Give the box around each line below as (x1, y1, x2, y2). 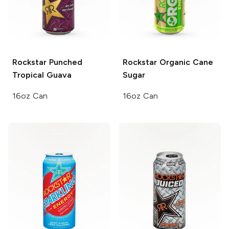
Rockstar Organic (123, 57, 190, 67)
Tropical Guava (12, 70, 72, 80)
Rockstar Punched (12, 57, 82, 67)
